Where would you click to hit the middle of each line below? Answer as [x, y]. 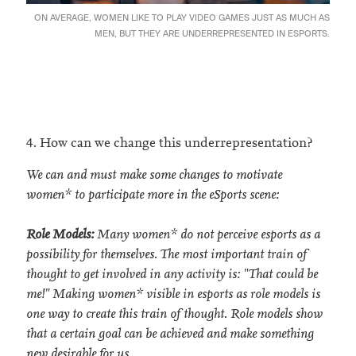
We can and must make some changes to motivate [154, 175]
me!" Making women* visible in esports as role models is [173, 294]
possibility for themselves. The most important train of [166, 254]
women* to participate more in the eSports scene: [153, 195]
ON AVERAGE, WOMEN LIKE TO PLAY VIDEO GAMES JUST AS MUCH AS [182, 17]
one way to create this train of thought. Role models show [174, 314]
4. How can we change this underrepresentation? [169, 143]
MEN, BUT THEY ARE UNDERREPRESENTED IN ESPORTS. [212, 33]
